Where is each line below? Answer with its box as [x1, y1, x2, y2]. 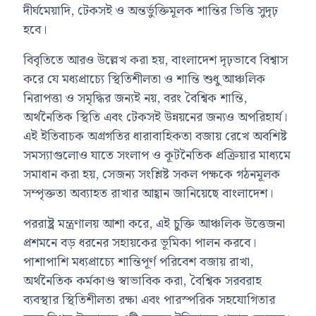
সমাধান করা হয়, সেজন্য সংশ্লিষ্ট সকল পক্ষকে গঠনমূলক [23, 164, 281, 185]
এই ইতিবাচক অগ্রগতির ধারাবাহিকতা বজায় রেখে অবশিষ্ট [23, 126, 288, 147]
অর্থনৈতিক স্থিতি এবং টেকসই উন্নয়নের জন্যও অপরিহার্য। [23, 107, 288, 128]
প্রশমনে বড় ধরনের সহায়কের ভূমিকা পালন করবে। [23, 232, 257, 253]
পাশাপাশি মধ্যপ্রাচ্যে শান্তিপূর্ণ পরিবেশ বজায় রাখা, [23, 251, 254, 272]
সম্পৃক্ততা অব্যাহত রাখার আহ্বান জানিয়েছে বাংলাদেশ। [23, 183, 274, 204]
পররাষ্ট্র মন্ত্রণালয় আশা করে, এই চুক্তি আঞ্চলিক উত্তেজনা [23, 213, 286, 234]
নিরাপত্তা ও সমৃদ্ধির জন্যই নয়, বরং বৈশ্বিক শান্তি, [23, 87, 248, 109]
